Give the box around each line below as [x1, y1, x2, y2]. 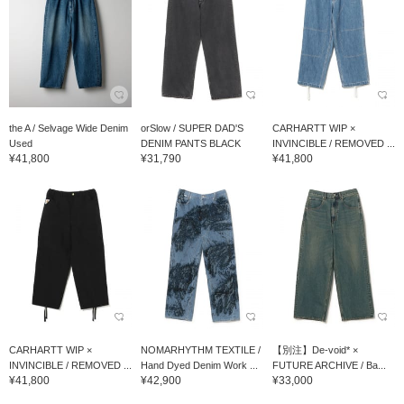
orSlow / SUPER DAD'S [140, 123, 243, 134]
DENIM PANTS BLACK [140, 138, 241, 150]
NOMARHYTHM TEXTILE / [140, 344, 261, 355]
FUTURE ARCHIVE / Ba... [271, 359, 386, 371]
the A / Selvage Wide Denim [9, 123, 128, 134]
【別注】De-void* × [271, 344, 358, 355]
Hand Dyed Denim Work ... [140, 359, 258, 371]
